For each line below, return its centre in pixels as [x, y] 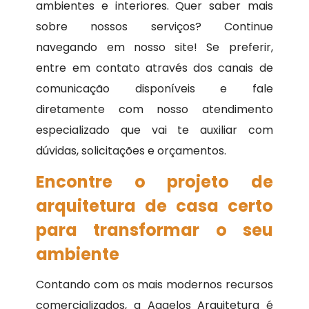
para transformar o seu [154, 230]
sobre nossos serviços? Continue [154, 27]
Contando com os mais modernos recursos [154, 285]
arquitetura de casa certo [154, 206]
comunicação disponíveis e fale [154, 89]
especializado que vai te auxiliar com [154, 130]
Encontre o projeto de [154, 182]
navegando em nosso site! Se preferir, [154, 48]
